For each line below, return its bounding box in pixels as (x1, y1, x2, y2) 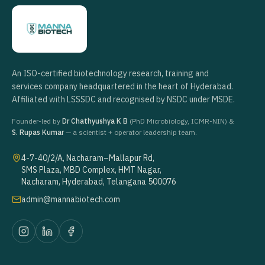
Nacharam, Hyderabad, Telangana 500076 (21, 176, 176, 188)
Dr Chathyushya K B (62, 117, 128, 126)
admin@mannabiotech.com (21, 194, 120, 205)
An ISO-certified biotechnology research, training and (12, 68, 209, 79)
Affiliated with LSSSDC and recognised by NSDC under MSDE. (12, 94, 235, 105)
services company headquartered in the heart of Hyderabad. (12, 81, 233, 92)
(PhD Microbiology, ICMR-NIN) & (128, 117, 234, 126)
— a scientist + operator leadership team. (64, 128, 197, 137)
